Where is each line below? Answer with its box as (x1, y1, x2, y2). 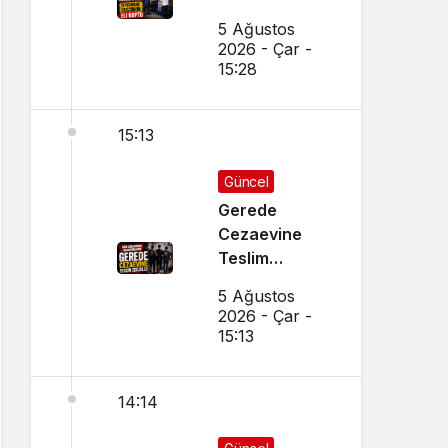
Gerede (218, 200, 278, 221)
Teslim (218, 248, 270, 269)
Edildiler (218, 272, 281, 293)
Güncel (224, 173, 269, 191)
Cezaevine (218, 224, 303, 245)
